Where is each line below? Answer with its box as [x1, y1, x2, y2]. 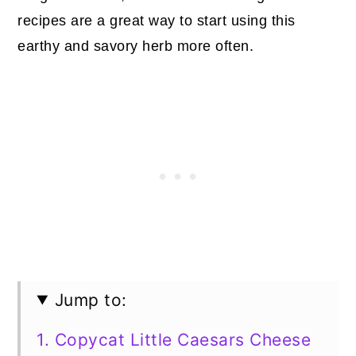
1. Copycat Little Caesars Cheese [37, 329, 311, 350]
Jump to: [54, 289, 127, 310]
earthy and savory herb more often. [17, 37, 254, 54]
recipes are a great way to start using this [17, 12, 296, 29]
